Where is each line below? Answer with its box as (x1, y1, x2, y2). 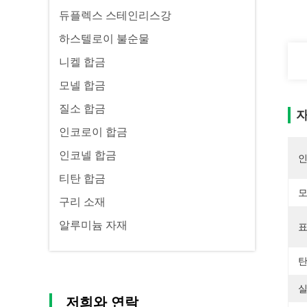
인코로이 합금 (59, 126, 127, 138)
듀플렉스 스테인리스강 (59, 10, 171, 21)
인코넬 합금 (59, 149, 116, 161)
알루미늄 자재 (59, 219, 127, 231)
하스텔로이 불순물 (59, 33, 149, 45)
